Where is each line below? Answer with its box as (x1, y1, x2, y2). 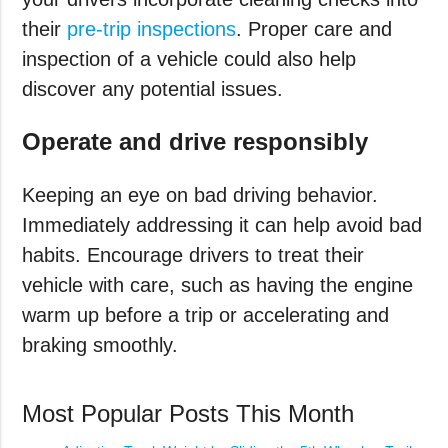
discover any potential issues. (22, 78, 290, 101)
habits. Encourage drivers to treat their (22, 244, 365, 267)
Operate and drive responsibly (22, 128, 369, 156)
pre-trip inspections (67, 18, 237, 41)
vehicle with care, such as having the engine (22, 274, 414, 297)
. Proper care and (236, 18, 393, 41)
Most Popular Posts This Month (22, 400, 355, 428)
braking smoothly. (22, 334, 185, 357)
